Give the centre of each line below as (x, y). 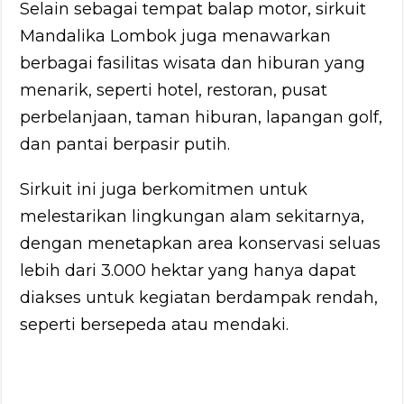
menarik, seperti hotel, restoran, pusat (174, 90)
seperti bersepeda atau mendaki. (155, 324)
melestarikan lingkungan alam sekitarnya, (193, 216)
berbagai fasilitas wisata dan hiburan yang (193, 63)
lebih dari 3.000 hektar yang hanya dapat (188, 270)
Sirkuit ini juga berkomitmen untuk (164, 189)
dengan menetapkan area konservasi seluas (201, 243)
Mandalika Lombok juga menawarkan (176, 36)
